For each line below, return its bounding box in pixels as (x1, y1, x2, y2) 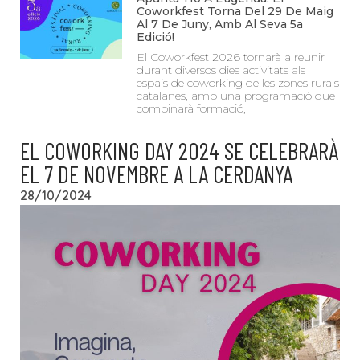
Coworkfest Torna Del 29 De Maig (137, 3, 334, 18)
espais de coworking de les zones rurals (137, 75, 340, 90)
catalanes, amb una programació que (137, 88, 336, 103)
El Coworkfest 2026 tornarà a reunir (137, 49, 325, 64)
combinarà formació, (137, 100, 247, 116)
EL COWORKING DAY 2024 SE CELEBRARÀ (20, 136, 338, 165)
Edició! (137, 29, 175, 44)
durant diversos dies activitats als (137, 62, 306, 77)
